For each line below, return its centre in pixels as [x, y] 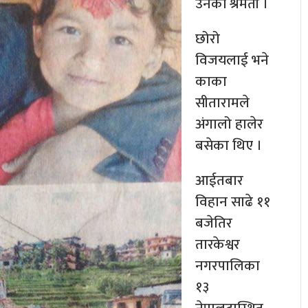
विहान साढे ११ [233, 202]
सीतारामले [222, 103]
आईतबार [219, 181]
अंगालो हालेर [229, 124]
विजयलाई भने [232, 60]
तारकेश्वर [218, 245]
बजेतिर [214, 223]
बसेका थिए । [229, 146]
